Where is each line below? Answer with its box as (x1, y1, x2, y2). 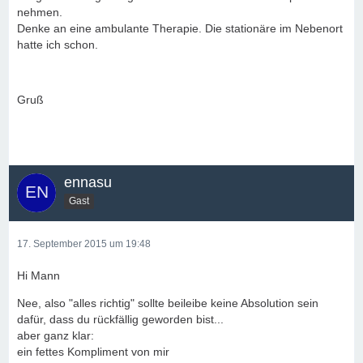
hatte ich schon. (17, 38, 98, 51)
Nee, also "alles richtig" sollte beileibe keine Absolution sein (17, 297, 318, 310)
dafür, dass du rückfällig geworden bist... (17, 313, 224, 326)
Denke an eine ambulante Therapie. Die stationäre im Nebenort (17, 22, 343, 35)
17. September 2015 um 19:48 (17, 238, 151, 250)
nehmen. (17, 6, 62, 19)
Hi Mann (17, 269, 60, 282)
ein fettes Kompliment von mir (17, 345, 169, 358)
